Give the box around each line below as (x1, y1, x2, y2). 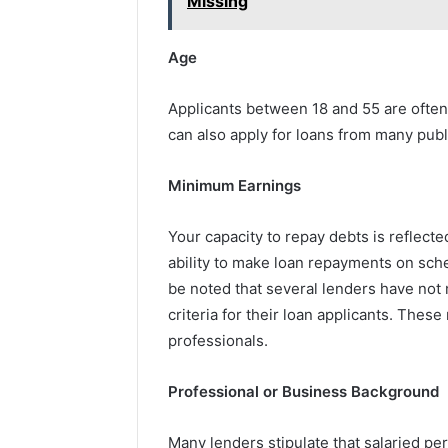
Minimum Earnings (168, 176, 301, 196)
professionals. (168, 331, 268, 351)
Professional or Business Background (168, 382, 439, 402)
